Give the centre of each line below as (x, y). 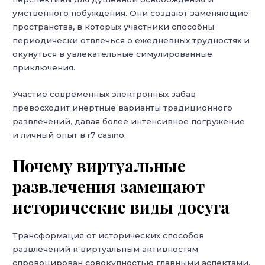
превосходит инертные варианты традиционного (123, 108)
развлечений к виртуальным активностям (106, 249)
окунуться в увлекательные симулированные (113, 54)
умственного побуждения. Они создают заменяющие (131, 13)
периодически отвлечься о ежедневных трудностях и (131, 41)
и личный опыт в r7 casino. (70, 135)
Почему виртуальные (99, 166)
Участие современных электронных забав (104, 94)
